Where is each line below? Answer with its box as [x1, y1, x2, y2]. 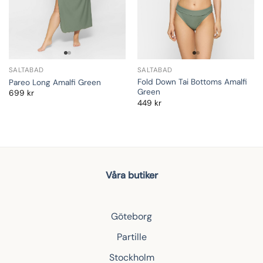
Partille [116, 231, 147, 243]
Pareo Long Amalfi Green [8, 77, 101, 88]
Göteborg [111, 210, 152, 222]
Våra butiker [105, 169, 158, 181]
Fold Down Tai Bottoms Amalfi [137, 77, 247, 87]
